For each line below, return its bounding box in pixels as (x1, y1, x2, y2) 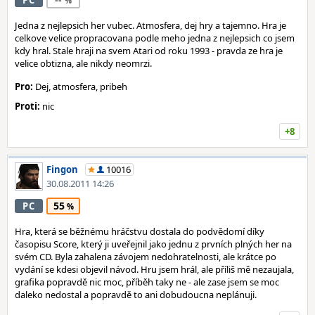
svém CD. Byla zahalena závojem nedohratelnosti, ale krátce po (15, 250, 276, 263)
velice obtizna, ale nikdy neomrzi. (15, 57, 152, 70)
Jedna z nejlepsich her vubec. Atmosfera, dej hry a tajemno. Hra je (15, 19, 286, 32)
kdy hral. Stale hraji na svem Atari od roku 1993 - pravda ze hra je (15, 44, 283, 57)
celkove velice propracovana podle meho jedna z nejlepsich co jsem (15, 32, 295, 44)
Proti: (15, 100, 40, 112)
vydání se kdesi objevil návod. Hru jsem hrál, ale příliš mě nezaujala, (15, 263, 294, 276)
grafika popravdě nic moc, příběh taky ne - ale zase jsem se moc (15, 276, 279, 288)
